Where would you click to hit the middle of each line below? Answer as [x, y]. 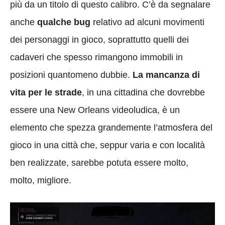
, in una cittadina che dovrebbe [143, 92]
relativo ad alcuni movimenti [147, 22]
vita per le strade [46, 92]
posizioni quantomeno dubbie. [71, 75]
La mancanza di [166, 75]
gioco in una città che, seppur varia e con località [107, 145]
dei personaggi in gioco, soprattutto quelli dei [99, 39]
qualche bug [64, 22]
